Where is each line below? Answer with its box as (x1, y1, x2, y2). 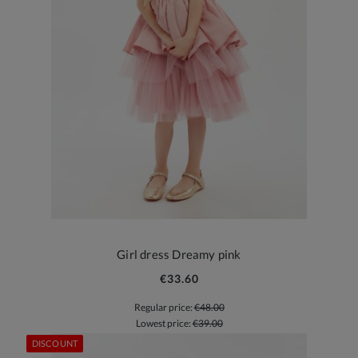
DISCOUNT (32, 338, 78, 349)
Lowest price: (135, 317, 193, 330)
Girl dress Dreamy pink (117, 246, 241, 261)
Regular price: (133, 300, 194, 313)
